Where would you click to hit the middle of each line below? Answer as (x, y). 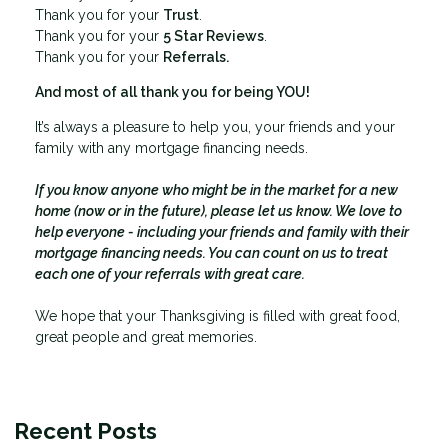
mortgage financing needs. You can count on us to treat (211, 252)
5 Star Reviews (213, 35)
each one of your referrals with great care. (170, 273)
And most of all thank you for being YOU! (172, 91)
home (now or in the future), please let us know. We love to (218, 210)
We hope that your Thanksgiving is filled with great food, (217, 315)
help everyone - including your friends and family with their (222, 231)
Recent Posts (85, 430)
